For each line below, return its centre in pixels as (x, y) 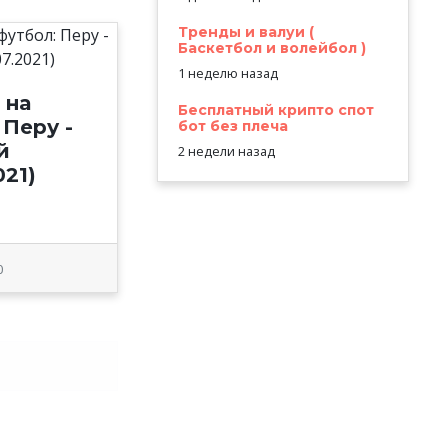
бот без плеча (232, 126)
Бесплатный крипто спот (275, 110)
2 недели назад (226, 151)
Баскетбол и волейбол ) (271, 48)
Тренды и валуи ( (245, 32)
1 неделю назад (227, 73)
